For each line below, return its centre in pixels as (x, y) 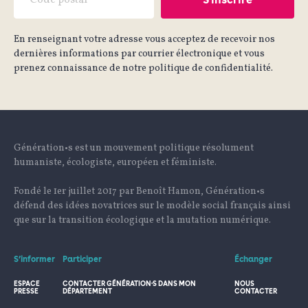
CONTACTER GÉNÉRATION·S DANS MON (129, 283)
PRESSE (26, 290)
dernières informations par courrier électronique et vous (139, 54)
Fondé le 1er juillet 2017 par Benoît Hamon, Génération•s (139, 191)
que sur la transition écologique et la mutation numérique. (142, 220)
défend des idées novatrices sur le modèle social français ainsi (152, 206)
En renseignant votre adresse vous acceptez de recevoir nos (144, 39)
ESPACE (27, 283)
